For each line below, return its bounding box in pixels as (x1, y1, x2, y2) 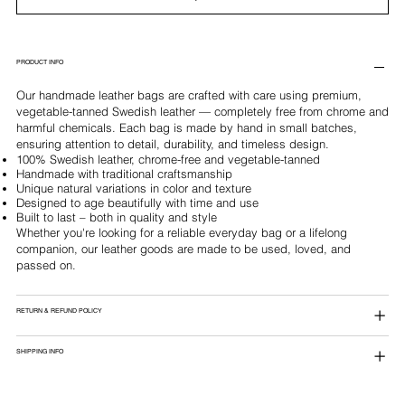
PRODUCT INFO (15, 57, 63, 66)
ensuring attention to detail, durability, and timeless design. (15, 136, 329, 151)
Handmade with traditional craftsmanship (15, 165, 232, 181)
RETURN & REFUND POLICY (15, 306, 102, 315)
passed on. (15, 257, 76, 272)
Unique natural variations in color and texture (15, 180, 251, 195)
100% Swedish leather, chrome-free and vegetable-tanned (15, 151, 320, 166)
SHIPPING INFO (15, 346, 63, 355)
